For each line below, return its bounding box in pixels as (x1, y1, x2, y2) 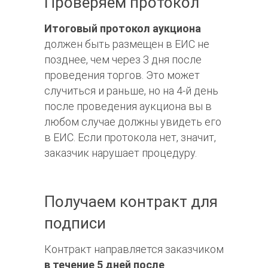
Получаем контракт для (44, 193, 218, 211)
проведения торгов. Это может (44, 69, 200, 82)
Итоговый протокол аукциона (44, 22, 201, 35)
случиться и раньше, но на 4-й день (44, 84, 218, 98)
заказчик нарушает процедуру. (44, 147, 197, 160)
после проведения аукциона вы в (44, 100, 212, 113)
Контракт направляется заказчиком (44, 243, 224, 256)
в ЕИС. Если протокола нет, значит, (44, 131, 216, 144)
